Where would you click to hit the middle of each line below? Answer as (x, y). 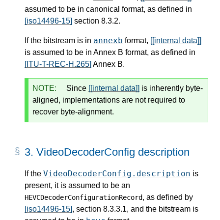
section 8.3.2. (96, 21)
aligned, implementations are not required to (109, 100)
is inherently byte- (171, 88)
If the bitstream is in (59, 41)
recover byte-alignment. (73, 112)
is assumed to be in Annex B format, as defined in (110, 52)
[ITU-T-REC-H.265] (58, 64)
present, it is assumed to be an (77, 185)
